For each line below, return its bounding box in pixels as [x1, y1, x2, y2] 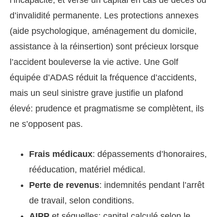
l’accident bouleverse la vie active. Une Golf [10, 57, 178, 67]
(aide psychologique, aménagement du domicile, [10, 26, 197, 36]
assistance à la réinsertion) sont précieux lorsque [10, 42, 199, 51]
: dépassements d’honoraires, [93, 149, 207, 159]
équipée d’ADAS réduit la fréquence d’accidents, [10, 73, 197, 82]
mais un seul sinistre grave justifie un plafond [10, 88, 183, 98]
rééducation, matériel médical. [29, 165, 145, 174]
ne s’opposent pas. [10, 119, 83, 129]
